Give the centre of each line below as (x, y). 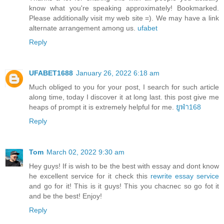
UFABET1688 (51, 73)
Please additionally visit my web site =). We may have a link (124, 18)
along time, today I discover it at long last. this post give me (124, 97)
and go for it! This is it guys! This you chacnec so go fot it (124, 186)
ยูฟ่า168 (188, 107)
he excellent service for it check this (90, 176)
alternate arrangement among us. (83, 28)
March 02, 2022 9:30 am (85, 152)
